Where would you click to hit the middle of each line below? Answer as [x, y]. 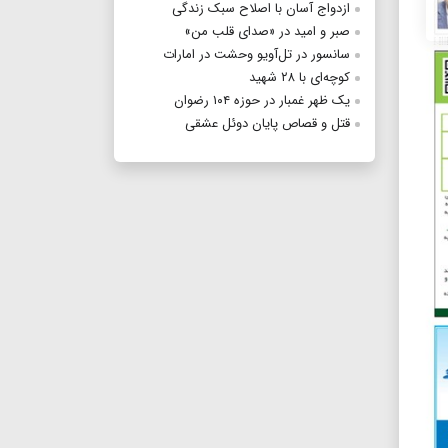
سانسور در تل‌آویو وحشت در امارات [256, 55]
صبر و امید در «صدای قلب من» [267, 32]
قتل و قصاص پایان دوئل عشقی [267, 124]
